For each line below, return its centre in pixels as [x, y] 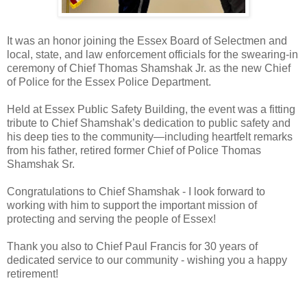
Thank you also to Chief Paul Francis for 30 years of [132, 246]
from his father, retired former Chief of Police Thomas [134, 150]
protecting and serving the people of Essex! [111, 219]
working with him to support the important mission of [132, 205]
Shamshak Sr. [41, 164]
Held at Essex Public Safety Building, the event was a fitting [151, 109]
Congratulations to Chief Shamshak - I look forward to [136, 191]
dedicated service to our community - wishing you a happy [147, 260]
